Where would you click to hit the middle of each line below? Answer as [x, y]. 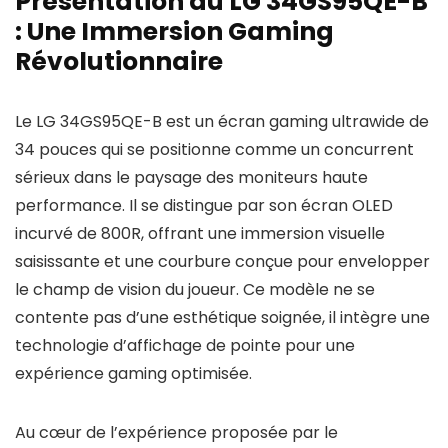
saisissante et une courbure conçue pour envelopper [222, 261]
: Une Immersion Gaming [174, 31]
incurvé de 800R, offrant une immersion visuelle [200, 233]
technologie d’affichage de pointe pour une [185, 345]
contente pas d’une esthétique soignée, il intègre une [222, 317]
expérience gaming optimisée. [133, 373]
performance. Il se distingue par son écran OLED [204, 205]
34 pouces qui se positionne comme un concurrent [214, 149]
